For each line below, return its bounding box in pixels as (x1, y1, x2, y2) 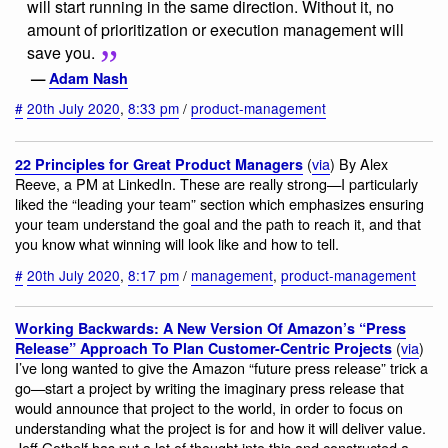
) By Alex (330, 153, 388, 175)
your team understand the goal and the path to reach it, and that (15, 213, 421, 235)
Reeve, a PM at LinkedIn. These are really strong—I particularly (15, 173, 418, 195)
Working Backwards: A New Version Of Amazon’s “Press (15, 318, 406, 339)
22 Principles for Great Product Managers (15, 154, 303, 175)
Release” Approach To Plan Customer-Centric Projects (15, 338, 392, 359)
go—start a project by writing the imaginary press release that (15, 377, 404, 399)
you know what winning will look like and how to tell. (15, 233, 339, 255)
